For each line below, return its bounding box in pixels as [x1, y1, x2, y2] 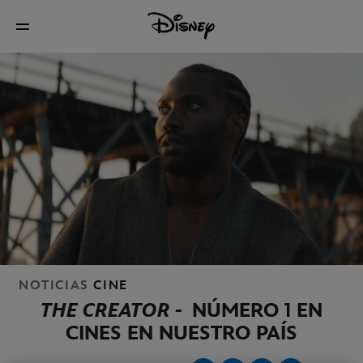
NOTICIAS [19, 278, 89, 294]
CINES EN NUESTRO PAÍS [66, 322, 297, 346]
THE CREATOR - [41, 299, 192, 323]
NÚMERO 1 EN [192, 299, 322, 323]
